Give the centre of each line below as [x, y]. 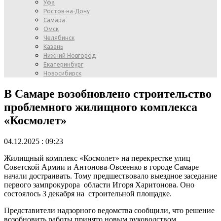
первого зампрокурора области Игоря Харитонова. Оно [99, 184]
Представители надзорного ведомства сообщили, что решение [109, 210]
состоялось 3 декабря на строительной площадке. [88, 193]
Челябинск [59, 38]
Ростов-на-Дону [67, 11]
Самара [54, 20]
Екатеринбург [63, 64]
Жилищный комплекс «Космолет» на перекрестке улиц [97, 158]
